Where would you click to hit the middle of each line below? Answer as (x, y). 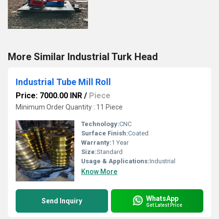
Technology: (100, 124)
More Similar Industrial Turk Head (83, 57)
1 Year (120, 142)
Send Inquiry (62, 201)
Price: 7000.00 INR (49, 96)
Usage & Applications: (115, 161)
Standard (110, 152)
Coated (138, 133)
